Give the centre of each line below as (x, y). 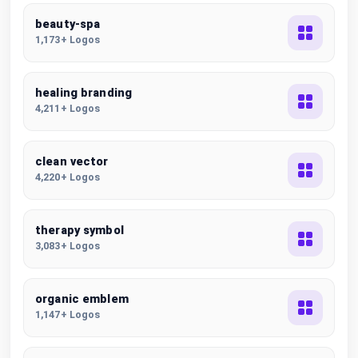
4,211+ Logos (68, 108)
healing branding (84, 93)
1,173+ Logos (68, 40)
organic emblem (82, 299)
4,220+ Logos (68, 177)
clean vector (72, 162)
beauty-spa (68, 24)
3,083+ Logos (68, 246)
